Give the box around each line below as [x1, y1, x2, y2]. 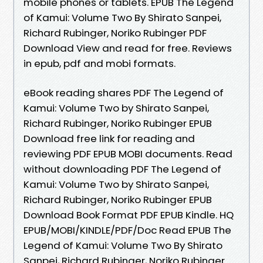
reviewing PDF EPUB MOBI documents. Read [23, 146, 232, 161]
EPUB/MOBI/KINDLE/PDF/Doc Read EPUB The [23, 222, 231, 237]
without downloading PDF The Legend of [23, 161, 221, 176]
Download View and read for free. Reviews [23, 41, 232, 55]
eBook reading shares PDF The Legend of [23, 85, 224, 100]
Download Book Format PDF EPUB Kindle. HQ [23, 207, 234, 222]
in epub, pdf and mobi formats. [23, 56, 176, 70]
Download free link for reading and [23, 131, 195, 146]
